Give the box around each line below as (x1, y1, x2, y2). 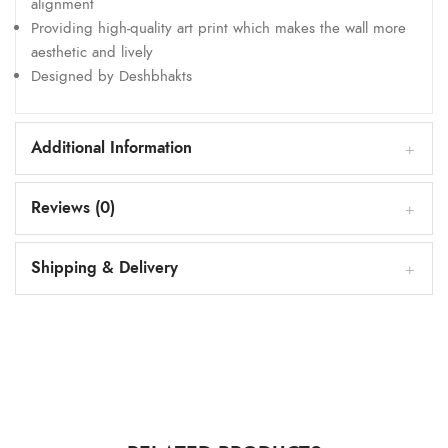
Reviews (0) (31, 196, 115, 219)
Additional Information (31, 136, 192, 159)
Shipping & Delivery (31, 256, 178, 279)
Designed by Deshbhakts (31, 65, 192, 86)
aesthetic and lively (31, 41, 153, 62)
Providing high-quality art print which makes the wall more (31, 17, 406, 38)
